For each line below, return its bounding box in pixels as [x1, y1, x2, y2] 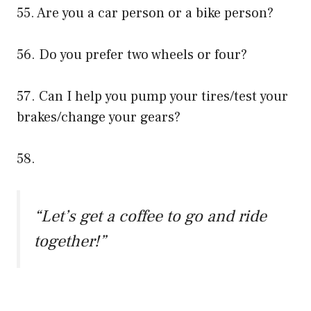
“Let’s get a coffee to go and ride [34, 205, 267, 228]
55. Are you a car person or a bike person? [17, 4, 274, 23]
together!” [34, 230, 106, 253]
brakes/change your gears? [17, 108, 180, 127]
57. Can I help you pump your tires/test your [17, 87, 288, 106]
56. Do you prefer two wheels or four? [17, 46, 247, 65]
